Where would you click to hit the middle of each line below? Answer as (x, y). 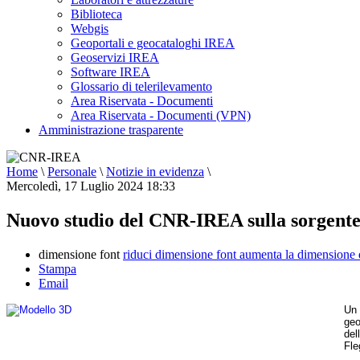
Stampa (57, 268)
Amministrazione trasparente (111, 130)
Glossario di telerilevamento (141, 86)
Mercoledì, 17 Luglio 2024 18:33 (91, 186)
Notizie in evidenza (155, 172)
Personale (72, 172)
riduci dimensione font (180, 254)
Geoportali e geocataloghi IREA (153, 43)
